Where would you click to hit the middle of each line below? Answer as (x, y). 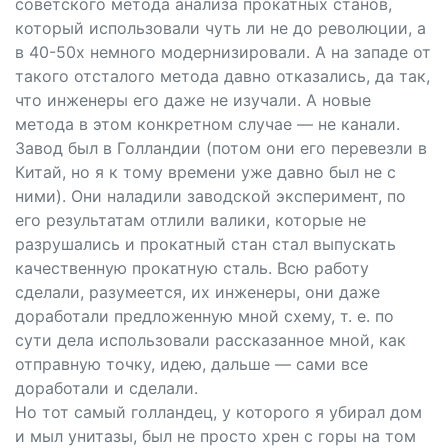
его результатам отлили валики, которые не (190, 220)
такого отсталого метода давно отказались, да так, (222, 76)
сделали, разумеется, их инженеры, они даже (197, 292)
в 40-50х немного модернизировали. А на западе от (223, 52)
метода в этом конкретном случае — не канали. (207, 124)
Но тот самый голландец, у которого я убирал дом (218, 412)
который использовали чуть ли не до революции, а (220, 28)
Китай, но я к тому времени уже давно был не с (205, 172)
